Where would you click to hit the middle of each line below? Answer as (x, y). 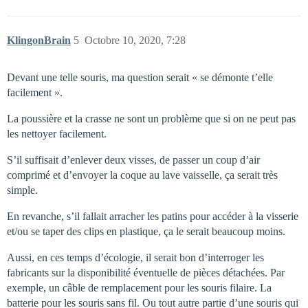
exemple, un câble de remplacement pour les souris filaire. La (139, 288)
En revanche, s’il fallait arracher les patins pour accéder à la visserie (153, 217)
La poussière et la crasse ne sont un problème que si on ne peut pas (151, 119)
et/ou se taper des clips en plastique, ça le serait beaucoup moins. (146, 232)
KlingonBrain (39, 41)
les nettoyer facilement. (57, 134)
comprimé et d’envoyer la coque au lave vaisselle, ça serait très (142, 175)
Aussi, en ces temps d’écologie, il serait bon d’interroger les (135, 258)
